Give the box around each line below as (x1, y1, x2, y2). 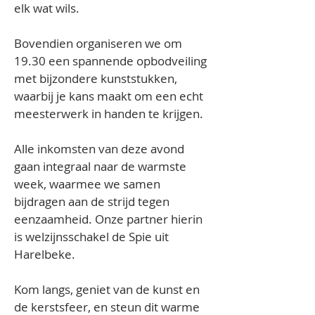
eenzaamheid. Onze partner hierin (14, 211, 205, 227)
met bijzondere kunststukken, (14, 70, 180, 86)
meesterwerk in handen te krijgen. (14, 105, 203, 122)
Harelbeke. (14, 246, 75, 262)
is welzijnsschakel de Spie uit (14, 229, 172, 245)
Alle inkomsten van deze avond (14, 141, 187, 157)
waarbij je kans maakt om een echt (14, 88, 206, 104)
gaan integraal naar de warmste (14, 158, 189, 174)
